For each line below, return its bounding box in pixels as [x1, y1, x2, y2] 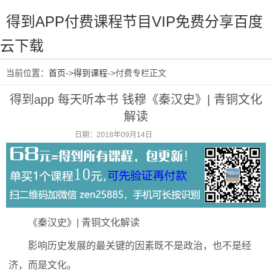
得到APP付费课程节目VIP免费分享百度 [6, 13, 263, 30]
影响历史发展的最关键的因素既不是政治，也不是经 [28, 240, 251, 251]
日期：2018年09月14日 [74, 131, 152, 139]
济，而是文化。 [8, 260, 76, 271]
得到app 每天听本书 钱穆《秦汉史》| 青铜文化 [10, 93, 262, 106]
